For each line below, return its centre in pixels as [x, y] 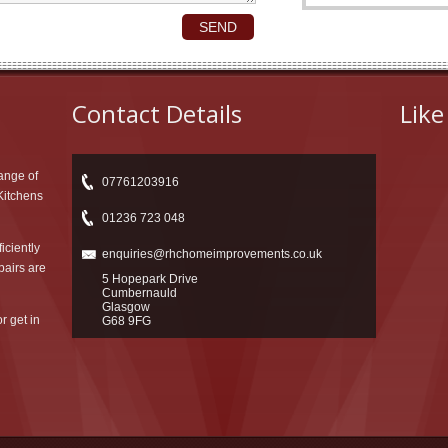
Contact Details [157, 113]
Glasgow [126, 307]
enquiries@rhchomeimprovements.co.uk [212, 254]
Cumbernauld [139, 293]
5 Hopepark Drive [150, 279]
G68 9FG [126, 321]
